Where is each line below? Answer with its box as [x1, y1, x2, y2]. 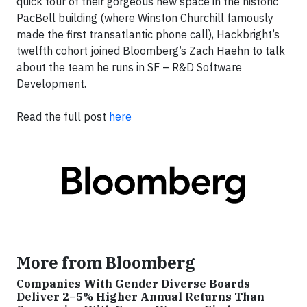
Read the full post [16, 110, 109, 123]
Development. [16, 77, 89, 90]
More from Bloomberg [16, 251, 195, 273]
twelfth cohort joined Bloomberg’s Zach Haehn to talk [16, 44, 285, 58]
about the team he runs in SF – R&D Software [16, 60, 242, 74]
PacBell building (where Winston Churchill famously [16, 11, 273, 25]
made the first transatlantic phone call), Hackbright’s [16, 27, 280, 41]
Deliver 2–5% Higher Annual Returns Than [16, 289, 265, 304]
